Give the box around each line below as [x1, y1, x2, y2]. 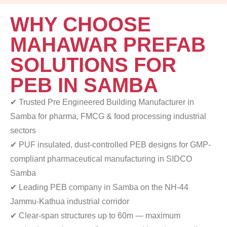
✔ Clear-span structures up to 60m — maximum [10, 211, 180, 220]
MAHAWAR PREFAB [10, 33, 206, 56]
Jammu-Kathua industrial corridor [10, 197, 129, 206]
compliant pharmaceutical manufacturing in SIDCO [10, 155, 192, 164]
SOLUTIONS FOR [10, 54, 176, 77]
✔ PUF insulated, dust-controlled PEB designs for [10, 140, 190, 149]
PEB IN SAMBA [10, 74, 158, 97]
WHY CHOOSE [10, 13, 151, 36]
